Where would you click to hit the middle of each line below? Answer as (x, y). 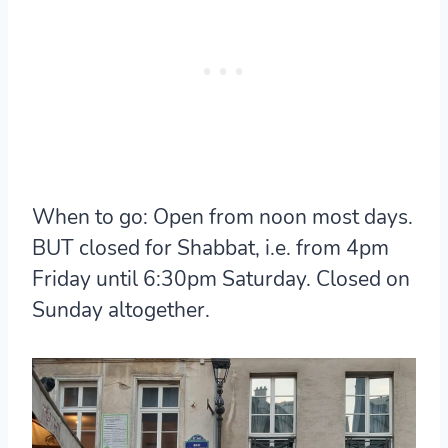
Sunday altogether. (121, 309)
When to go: (90, 216)
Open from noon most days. (280, 216)
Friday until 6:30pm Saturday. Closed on (221, 278)
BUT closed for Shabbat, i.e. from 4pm (210, 247)
